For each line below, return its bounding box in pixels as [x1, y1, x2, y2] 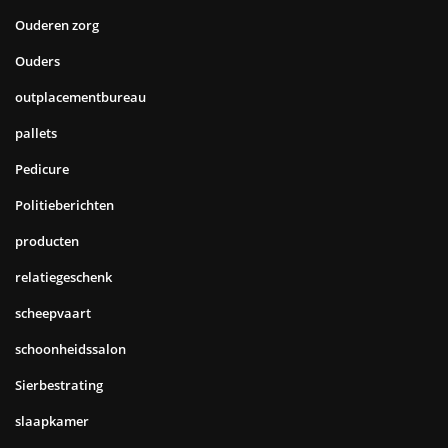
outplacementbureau [15, 87, 146, 106]
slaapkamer [15, 411, 89, 430]
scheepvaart [15, 303, 91, 322]
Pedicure [15, 159, 69, 178]
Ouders [15, 51, 60, 70]
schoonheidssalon [15, 339, 126, 358]
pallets [15, 123, 57, 142]
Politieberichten [15, 195, 114, 214]
